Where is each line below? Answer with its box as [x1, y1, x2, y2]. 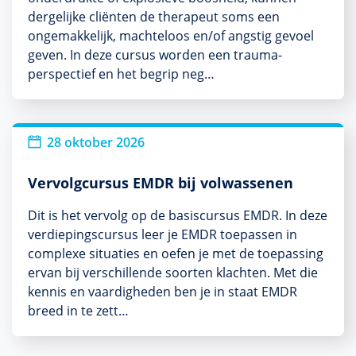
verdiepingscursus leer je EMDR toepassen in [28, 225, 297, 243]
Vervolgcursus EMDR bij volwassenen [28, 172, 293, 192]
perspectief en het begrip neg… [28, 64, 215, 83]
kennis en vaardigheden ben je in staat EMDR [28, 282, 297, 300]
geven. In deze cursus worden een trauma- [28, 45, 282, 64]
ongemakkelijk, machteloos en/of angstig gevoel [28, 26, 314, 44]
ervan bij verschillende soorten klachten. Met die [28, 263, 318, 281]
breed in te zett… [28, 301, 129, 319]
